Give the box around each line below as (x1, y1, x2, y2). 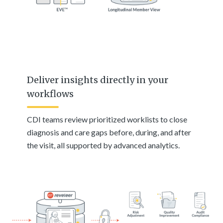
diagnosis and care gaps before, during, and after (27, 127, 192, 137)
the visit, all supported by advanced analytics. (27, 140, 180, 150)
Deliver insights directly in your (27, 74, 169, 86)
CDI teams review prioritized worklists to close (27, 114, 188, 124)
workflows (27, 88, 74, 100)
